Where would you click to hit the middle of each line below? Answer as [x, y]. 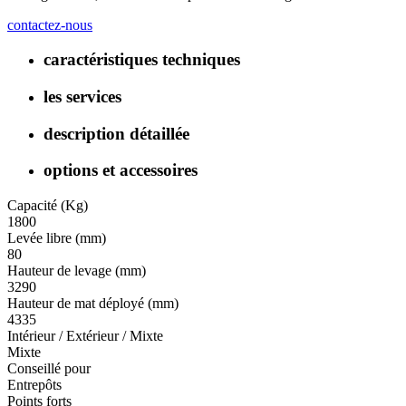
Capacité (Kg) [48, 206]
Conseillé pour [49, 369]
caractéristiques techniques [142, 60]
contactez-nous [50, 24]
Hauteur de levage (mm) [77, 271]
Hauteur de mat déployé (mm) [93, 304]
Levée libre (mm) [57, 238]
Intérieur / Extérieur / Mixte [85, 336]
